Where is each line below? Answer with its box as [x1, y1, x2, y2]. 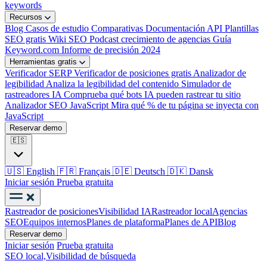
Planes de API [164, 217, 218, 227]
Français [79, 166, 110, 176]
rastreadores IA [5, 89, 64, 100]
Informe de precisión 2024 [61, 45, 160, 55]
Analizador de [193, 68, 246, 78]
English [26, 166, 55, 176]
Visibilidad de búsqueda [46, 251, 136, 261]
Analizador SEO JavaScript [5, 100, 111, 110]
